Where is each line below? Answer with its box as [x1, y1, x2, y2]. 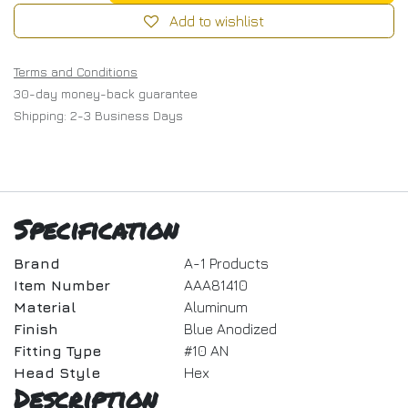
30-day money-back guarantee [14, 86, 198, 101]
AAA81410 [183, 277, 248, 293]
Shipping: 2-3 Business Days [14, 107, 183, 123]
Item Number [14, 277, 110, 293]
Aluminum [183, 299, 248, 315]
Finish [14, 321, 58, 337]
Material [14, 299, 76, 315]
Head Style [14, 364, 100, 381]
